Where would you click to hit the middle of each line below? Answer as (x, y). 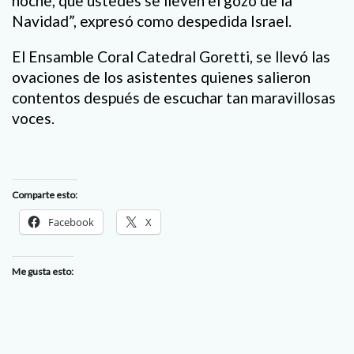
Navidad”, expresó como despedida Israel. (152, 21)
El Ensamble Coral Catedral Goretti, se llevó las (171, 56)
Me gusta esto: (43, 272)
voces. (33, 118)
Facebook (71, 222)
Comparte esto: (45, 195)
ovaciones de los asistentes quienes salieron (161, 77)
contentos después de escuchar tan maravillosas (174, 97)
